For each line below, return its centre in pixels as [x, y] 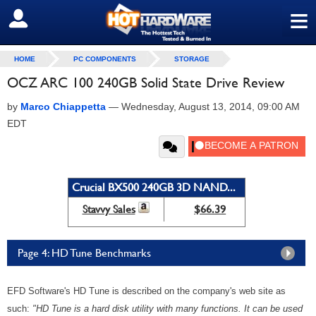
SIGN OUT [41, 19]
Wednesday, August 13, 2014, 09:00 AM [211, 107]
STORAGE [192, 59]
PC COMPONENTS [105, 59]
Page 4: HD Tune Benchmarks [84, 253]
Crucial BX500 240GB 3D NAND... [153, 187]
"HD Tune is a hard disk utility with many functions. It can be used [168, 309]
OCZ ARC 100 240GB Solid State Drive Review [146, 83]
